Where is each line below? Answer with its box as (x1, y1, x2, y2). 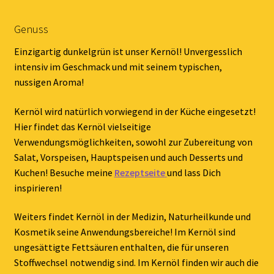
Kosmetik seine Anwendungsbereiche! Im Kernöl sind (13, 226, 235, 239)
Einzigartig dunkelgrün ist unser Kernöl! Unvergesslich (13, 45, 242, 58)
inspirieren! (13, 181, 62, 194)
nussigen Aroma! (13, 76, 84, 89)
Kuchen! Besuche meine (13, 166, 114, 179)
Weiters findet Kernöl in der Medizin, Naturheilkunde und (13, 210, 251, 223)
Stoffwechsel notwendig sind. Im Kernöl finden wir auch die (13, 256, 259, 269)
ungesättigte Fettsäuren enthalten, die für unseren (13, 241, 229, 254)
